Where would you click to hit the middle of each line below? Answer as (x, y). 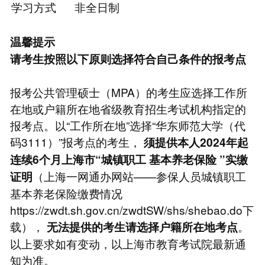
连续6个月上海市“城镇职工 (78, 159)
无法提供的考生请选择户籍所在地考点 (142, 227)
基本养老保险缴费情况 (66, 193)
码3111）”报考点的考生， (77, 141)
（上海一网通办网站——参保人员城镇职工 (139, 176)
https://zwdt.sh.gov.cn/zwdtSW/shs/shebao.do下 (132, 209)
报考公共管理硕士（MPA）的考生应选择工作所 (128, 92)
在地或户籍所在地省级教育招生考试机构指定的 (128, 108)
